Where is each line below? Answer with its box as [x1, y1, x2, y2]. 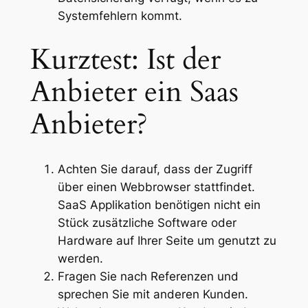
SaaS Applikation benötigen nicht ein [57, 198, 261, 212]
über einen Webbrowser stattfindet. [57, 180, 255, 195]
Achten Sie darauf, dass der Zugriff [57, 162, 252, 177]
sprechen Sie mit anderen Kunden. [57, 287, 248, 302]
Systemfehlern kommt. [57, 9, 182, 23]
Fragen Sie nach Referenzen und [57, 269, 239, 284]
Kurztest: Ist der [30, 41, 221, 80]
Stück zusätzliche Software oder [57, 216, 236, 230]
